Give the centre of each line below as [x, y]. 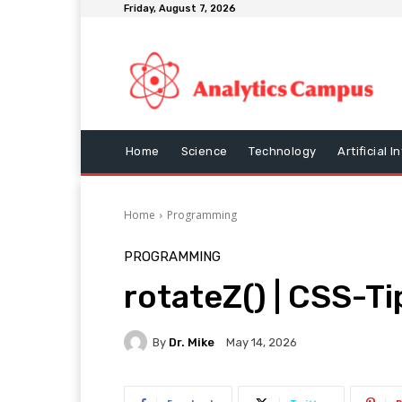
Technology [283, 152]
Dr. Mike [192, 342]
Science [204, 152]
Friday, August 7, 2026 [180, 9]
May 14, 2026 [262, 343]
